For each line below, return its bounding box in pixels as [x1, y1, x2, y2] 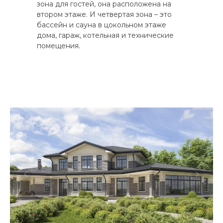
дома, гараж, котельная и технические [37, 30, 174, 40]
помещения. [37, 41, 80, 50]
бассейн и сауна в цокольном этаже [37, 20, 166, 29]
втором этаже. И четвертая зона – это [37, 9, 172, 19]
